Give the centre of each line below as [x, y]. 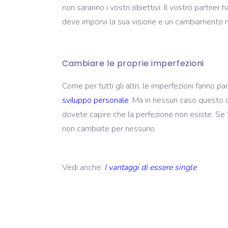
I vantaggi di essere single [151, 167]
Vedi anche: [83, 167]
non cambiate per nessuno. [109, 129]
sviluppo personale [95, 100]
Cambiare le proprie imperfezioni [133, 63]
